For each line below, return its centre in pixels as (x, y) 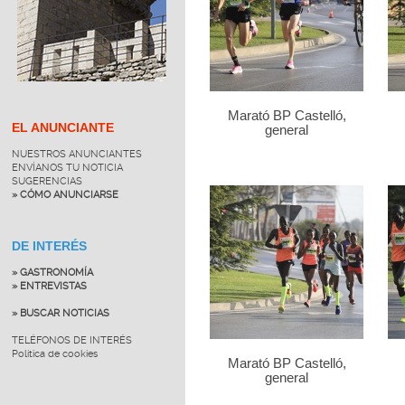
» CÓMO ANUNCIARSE (65, 194)
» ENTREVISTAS (49, 286)
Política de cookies (54, 353)
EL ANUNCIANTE (62, 127)
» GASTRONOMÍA (52, 272)
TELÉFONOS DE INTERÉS (71, 340)
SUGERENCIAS (47, 181)
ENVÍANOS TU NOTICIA (67, 167)
